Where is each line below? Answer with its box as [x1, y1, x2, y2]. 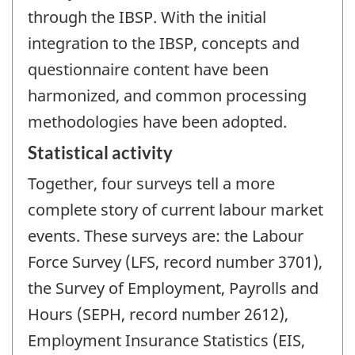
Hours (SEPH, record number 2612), [28, 303, 288, 326]
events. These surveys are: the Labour [28, 225, 303, 247]
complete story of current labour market [28, 199, 323, 221]
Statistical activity [28, 142, 173, 164]
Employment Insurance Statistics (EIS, [28, 330, 305, 352]
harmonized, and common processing [28, 84, 307, 106]
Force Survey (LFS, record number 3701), [28, 251, 323, 273]
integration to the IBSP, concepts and [28, 32, 300, 54]
